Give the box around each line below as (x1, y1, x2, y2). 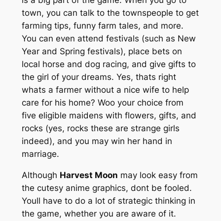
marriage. (21, 148, 59, 159)
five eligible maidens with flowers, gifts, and (21, 110, 196, 120)
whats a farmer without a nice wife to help (21, 84, 189, 95)
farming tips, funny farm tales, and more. (21, 20, 184, 31)
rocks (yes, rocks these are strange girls (21, 123, 180, 133)
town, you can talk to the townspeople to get (21, 7, 199, 18)
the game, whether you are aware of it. (21, 208, 176, 219)
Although (21, 170, 60, 180)
